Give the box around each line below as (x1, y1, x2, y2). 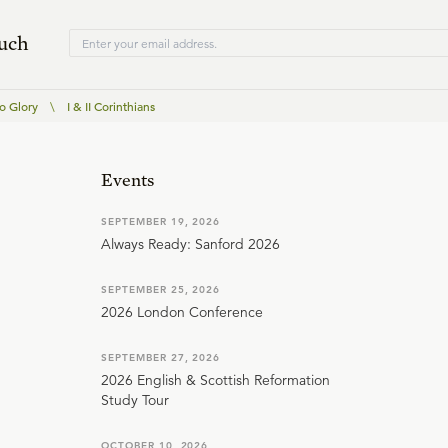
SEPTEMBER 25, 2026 (101, 283, 221, 297)
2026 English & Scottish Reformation (101, 371, 330, 390)
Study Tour (101, 391, 169, 410)
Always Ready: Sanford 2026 (101, 235, 280, 254)
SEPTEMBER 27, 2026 (101, 351, 221, 365)
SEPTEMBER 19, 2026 (101, 215, 221, 229)
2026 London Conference (101, 303, 263, 322)
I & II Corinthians (67, 98, 155, 115)
